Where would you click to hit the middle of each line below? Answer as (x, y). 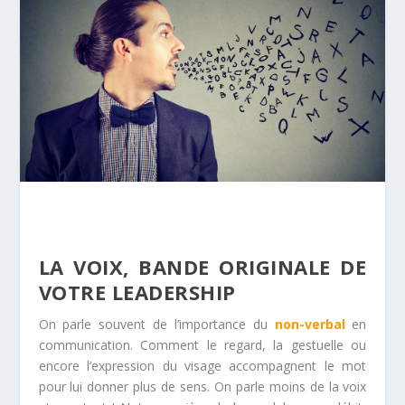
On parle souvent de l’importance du (156, 325)
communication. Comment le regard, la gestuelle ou (202, 345)
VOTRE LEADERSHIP (137, 292)
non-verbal (310, 325)
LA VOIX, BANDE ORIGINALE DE (202, 267)
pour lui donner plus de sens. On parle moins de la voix (202, 387)
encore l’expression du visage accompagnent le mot (202, 366)
